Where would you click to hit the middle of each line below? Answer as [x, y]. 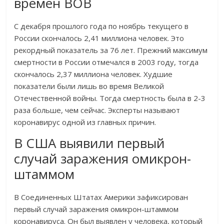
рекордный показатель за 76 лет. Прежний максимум [111, 50]
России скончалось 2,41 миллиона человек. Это [99, 38]
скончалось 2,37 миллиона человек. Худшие [93, 74]
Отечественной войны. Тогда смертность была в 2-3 [110, 98]
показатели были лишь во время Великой [89, 86]
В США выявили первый [89, 143]
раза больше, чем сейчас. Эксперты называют [97, 110]
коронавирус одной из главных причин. [85, 122]
